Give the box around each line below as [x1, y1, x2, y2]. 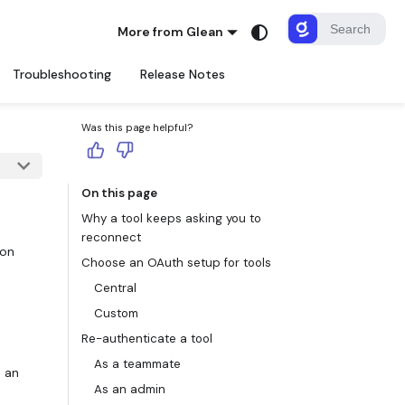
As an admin [94, 381, 165, 398]
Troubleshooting [13, 66, 111, 82]
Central [94, 280, 137, 297]
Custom [94, 306, 138, 322]
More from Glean [118, 24, 224, 40]
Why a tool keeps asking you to [81, 211, 261, 227]
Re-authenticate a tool [81, 331, 212, 347]
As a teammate [94, 356, 181, 372]
